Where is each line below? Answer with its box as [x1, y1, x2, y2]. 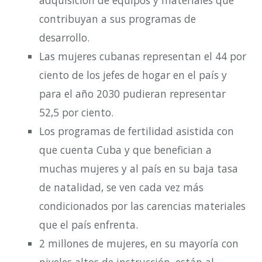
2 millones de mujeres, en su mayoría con [39, 237, 239, 251]
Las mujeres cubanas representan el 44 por [39, 50, 246, 64]
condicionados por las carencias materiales [39, 199, 246, 213]
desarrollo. [39, 31, 89, 45]
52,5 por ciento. [39, 106, 113, 120]
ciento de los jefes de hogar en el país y [39, 68, 227, 82]
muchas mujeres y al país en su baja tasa [39, 162, 238, 176]
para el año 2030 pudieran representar [39, 87, 226, 101]
